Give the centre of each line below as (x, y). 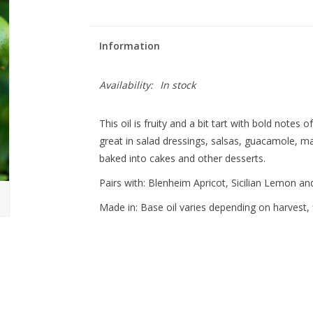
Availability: (126, 85)
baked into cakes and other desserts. (182, 158)
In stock (177, 85)
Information (129, 46)
